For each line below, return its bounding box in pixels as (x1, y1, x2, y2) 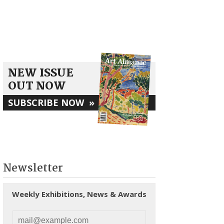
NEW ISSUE (8, 64, 73, 82)
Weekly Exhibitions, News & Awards (12, 188, 146, 199)
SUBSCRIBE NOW (8, 96, 89, 108)
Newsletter (3, 159, 63, 177)
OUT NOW (8, 77, 66, 95)
